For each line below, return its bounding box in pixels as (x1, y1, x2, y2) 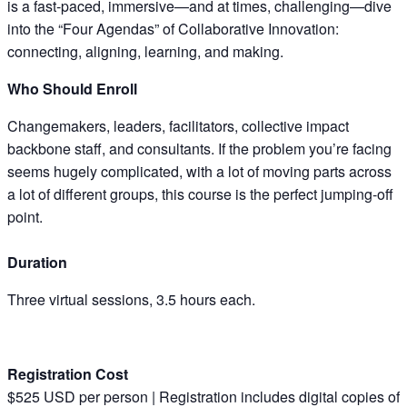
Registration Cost (7, 362, 128, 384)
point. (7, 205, 43, 227)
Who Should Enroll (7, 77, 137, 99)
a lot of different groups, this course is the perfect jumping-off (7, 183, 393, 204)
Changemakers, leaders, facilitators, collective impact (7, 114, 349, 136)
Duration (7, 251, 67, 273)
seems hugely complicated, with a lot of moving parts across (7, 160, 392, 182)
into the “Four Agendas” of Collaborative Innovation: (7, 17, 339, 39)
